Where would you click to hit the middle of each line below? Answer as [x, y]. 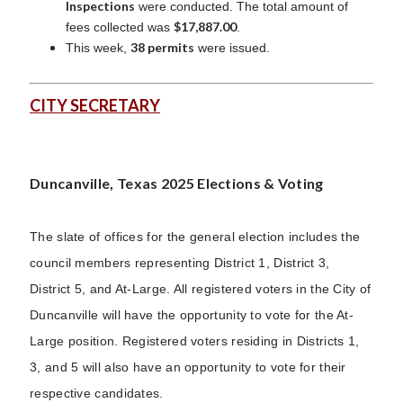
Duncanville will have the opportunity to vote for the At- [192, 314]
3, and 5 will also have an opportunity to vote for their [188, 367]
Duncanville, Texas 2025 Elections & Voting [177, 183]
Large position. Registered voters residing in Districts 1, [195, 340]
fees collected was [120, 27]
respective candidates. [97, 393]
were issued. [232, 47]
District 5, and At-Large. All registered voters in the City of [201, 288]
